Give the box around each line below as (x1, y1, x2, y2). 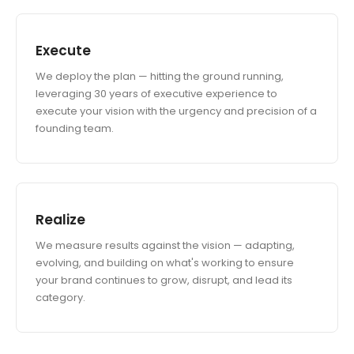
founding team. (36, 121, 114, 136)
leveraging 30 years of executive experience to (36, 86, 277, 101)
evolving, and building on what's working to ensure (36, 255, 294, 270)
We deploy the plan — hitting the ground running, (36, 69, 284, 84)
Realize (36, 210, 85, 229)
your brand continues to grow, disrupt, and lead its (36, 273, 292, 288)
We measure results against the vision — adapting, (36, 238, 295, 253)
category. (36, 290, 85, 305)
